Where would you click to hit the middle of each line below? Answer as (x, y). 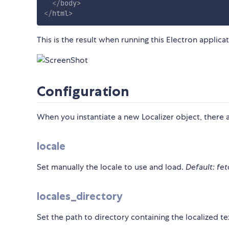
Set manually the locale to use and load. (111, 167)
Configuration (83, 91)
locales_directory (80, 196)
